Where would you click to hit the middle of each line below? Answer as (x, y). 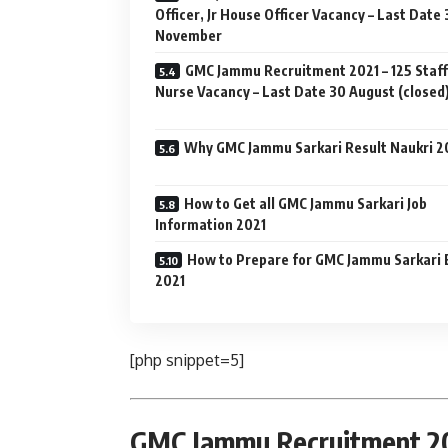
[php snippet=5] (187, 360)
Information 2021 (210, 224)
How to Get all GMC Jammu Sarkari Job (305, 203)
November (188, 35)
